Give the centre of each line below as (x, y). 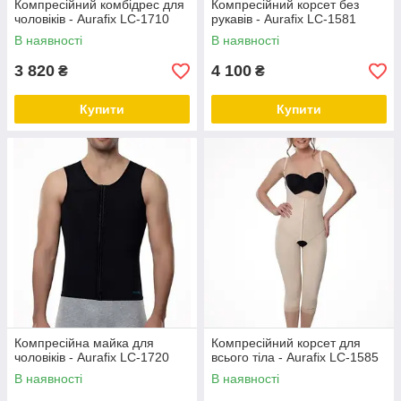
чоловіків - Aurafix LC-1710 (92, 19)
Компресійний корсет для (286, 343)
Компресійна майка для (84, 343)
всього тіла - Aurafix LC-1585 (295, 357)
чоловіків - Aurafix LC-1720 (92, 357)
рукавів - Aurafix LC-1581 (284, 19)
